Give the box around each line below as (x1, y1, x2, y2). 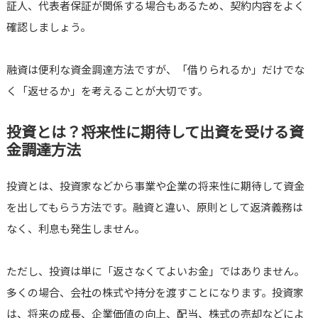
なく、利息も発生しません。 (6, 221, 145, 236)
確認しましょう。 (6, 19, 91, 35)
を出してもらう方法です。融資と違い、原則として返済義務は (6, 199, 303, 215)
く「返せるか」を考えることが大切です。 (6, 83, 208, 99)
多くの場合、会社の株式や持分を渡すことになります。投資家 (6, 285, 304, 300)
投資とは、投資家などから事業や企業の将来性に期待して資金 (6, 178, 305, 194)
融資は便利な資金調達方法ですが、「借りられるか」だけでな (6, 62, 305, 77)
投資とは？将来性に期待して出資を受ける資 (6, 121, 304, 143)
